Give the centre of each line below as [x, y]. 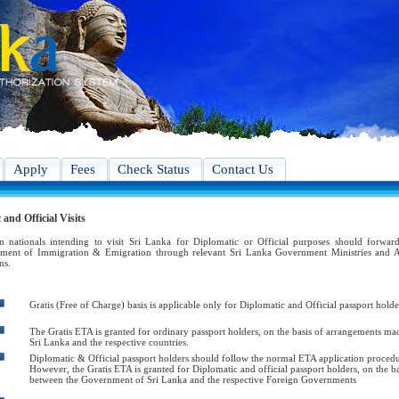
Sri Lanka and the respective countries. [109, 342]
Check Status [154, 169]
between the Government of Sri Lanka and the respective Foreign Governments [192, 379]
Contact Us [243, 169]
